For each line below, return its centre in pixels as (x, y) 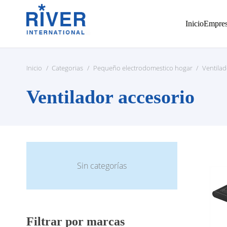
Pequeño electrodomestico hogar (143, 68)
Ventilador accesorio (110, 97)
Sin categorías (102, 166)
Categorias (68, 68)
